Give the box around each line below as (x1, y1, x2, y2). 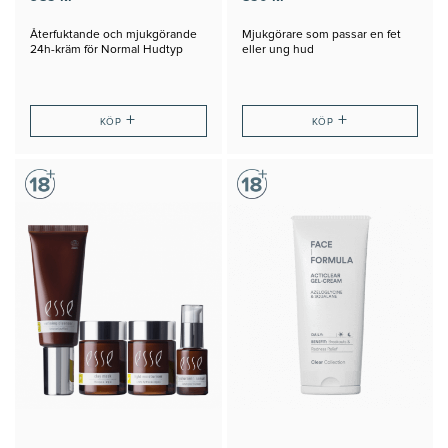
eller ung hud (241, 43, 314, 56)
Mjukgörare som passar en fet (241, 28, 401, 41)
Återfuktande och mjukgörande (30, 28, 197, 41)
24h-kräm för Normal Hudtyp (30, 43, 183, 56)
